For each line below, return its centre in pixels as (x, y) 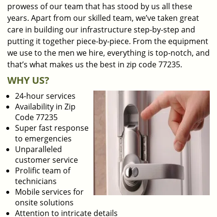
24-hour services (45, 96)
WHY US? (28, 80)
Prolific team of (43, 170)
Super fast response (52, 128)
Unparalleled (39, 149)
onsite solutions (44, 202)
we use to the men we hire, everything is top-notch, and (108, 53)
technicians (36, 181)
